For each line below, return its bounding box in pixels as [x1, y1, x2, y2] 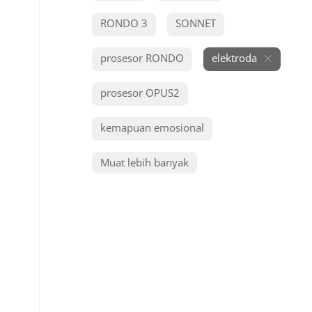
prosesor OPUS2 [100, 86, 180, 100]
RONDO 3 [100, 16, 148, 30]
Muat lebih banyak [100, 155, 189, 169]
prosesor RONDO [100, 51, 184, 65]
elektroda [212, 51, 257, 65]
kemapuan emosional [100, 120, 204, 134]
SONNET [175, 16, 216, 30]
